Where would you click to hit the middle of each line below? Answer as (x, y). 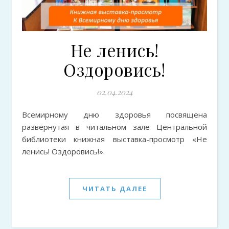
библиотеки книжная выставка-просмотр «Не (114, 139)
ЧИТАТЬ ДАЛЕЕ (114, 189)
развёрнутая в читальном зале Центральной (114, 127)
